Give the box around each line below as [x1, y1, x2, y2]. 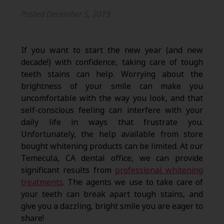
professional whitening [114, 164, 203, 176]
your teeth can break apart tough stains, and [20, 188, 203, 200]
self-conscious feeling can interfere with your [20, 104, 203, 116]
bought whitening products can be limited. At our [20, 140, 203, 152]
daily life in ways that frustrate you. [20, 116, 203, 128]
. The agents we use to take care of [62, 176, 203, 188]
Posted [20, 8, 46, 20]
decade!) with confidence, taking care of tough [20, 56, 203, 68]
